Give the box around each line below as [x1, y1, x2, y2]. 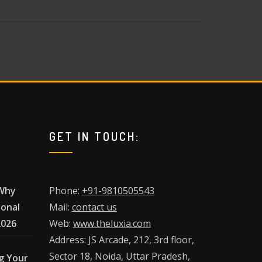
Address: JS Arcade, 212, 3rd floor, [49, 233, 194, 246]
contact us [71, 200, 117, 213]
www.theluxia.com [73, 216, 151, 230]
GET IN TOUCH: [49, 128, 140, 144]
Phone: [49, 184, 82, 197]
